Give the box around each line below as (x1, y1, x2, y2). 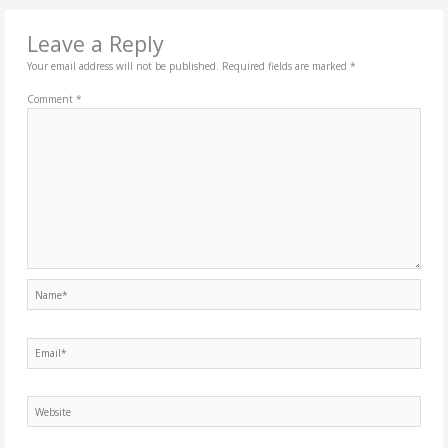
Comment (26, 92, 76, 107)
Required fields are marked (221, 59, 350, 74)
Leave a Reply (26, 29, 164, 59)
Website (25, 397, 62, 412)
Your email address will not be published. (26, 59, 219, 74)
